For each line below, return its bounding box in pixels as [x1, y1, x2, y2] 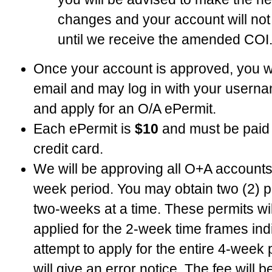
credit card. [33, 141, 103, 157]
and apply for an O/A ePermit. [33, 101, 216, 117]
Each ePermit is [33, 121, 135, 137]
